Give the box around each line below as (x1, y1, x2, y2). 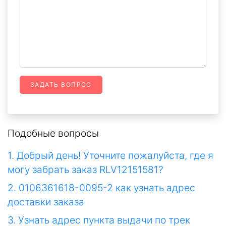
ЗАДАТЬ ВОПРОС (30, 81, 92, 89)
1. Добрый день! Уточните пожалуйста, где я (8, 149, 213, 162)
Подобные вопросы (8, 127, 99, 140)
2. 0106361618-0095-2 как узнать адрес (8, 182, 195, 194)
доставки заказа (8, 196, 84, 208)
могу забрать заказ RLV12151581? (8, 163, 163, 176)
